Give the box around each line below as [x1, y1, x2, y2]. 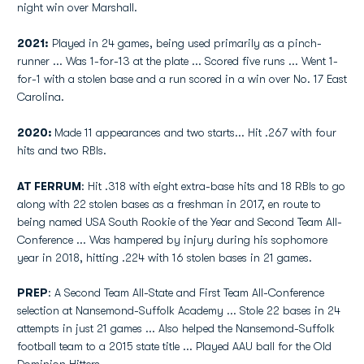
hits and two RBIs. [17, 144, 106, 157]
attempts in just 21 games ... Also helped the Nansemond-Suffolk [17, 322, 335, 335]
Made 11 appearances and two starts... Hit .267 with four [54, 126, 336, 139]
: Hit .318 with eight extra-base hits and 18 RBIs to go [81, 180, 345, 193]
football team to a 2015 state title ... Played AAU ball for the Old [17, 340, 331, 353]
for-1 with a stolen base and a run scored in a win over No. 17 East [17, 72, 347, 85]
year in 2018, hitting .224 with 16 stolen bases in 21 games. [17, 251, 312, 264]
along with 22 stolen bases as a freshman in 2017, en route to [17, 197, 321, 210]
